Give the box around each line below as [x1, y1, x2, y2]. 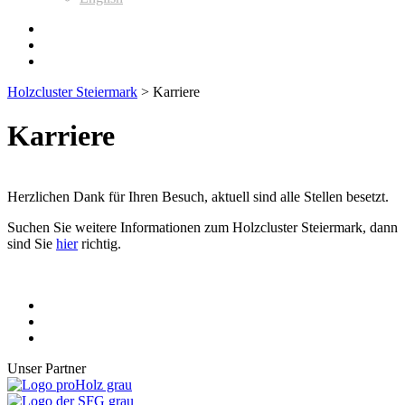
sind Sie [7, 235, 56, 251]
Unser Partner [7, 360, 86, 376]
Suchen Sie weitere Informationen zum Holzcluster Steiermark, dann [7, 219, 398, 235]
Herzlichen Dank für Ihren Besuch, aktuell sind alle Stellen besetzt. [7, 188, 389, 204]
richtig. [78, 235, 121, 251]
